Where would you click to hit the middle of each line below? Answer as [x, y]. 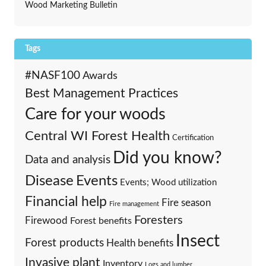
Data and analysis [67, 160]
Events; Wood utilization [168, 183]
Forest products [64, 243]
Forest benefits [101, 221]
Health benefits [140, 243]
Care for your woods [95, 115]
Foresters [158, 221]
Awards [100, 76]
